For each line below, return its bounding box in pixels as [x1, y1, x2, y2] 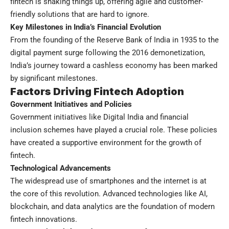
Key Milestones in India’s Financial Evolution [10, 22, 161, 32]
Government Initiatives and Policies [10, 99, 132, 109]
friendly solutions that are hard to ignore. [10, 9, 149, 19]
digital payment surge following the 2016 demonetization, [10, 48, 205, 57]
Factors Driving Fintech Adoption [10, 85, 184, 98]
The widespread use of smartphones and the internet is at [10, 176, 207, 186]
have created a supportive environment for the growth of [10, 138, 201, 147]
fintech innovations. [10, 214, 77, 224]
